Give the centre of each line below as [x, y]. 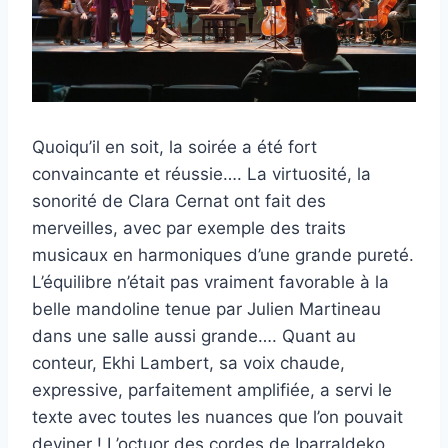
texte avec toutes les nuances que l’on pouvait [217, 416]
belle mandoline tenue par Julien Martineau [206, 308]
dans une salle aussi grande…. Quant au [194, 335]
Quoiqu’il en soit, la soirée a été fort [174, 146]
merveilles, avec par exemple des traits [189, 227]
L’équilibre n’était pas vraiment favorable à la [210, 281]
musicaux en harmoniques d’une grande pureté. [223, 254]
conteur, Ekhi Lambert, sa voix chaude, [188, 362]
